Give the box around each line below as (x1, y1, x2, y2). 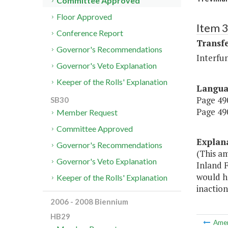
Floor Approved (56, 12, 112, 22)
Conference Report (56, 28, 124, 38)
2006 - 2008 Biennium (50, 197, 128, 207)
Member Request (56, 107, 118, 118)
